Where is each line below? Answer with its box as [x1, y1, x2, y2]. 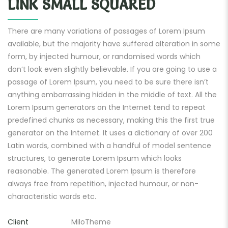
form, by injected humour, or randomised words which [8, 51, 201, 62]
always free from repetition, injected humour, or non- [8, 179, 198, 189]
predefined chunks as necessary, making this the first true [8, 115, 215, 125]
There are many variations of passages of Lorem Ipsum [8, 26, 205, 36]
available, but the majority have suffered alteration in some [8, 39, 220, 49]
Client [8, 217, 28, 227]
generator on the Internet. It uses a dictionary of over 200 [8, 128, 213, 138]
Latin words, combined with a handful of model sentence [8, 140, 211, 151]
